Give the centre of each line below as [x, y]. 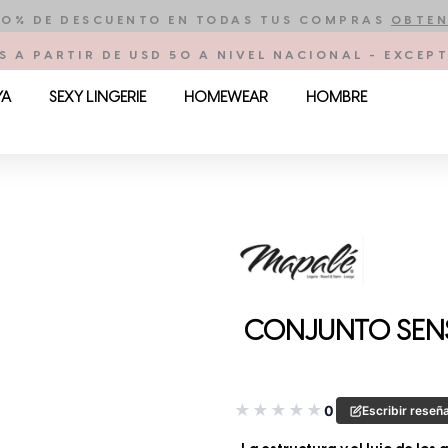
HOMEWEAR [225, 98]
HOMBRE [336, 98]
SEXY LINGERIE [97, 98]
